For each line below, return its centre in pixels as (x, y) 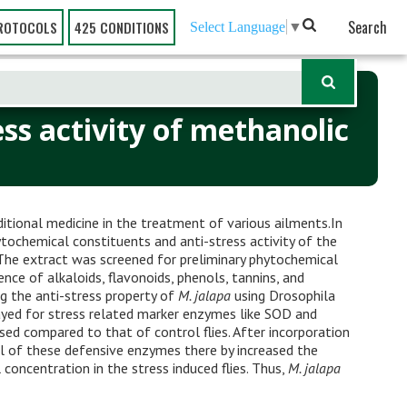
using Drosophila (283, 295)
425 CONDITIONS (122, 27)
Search (367, 27)
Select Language (238, 26)
